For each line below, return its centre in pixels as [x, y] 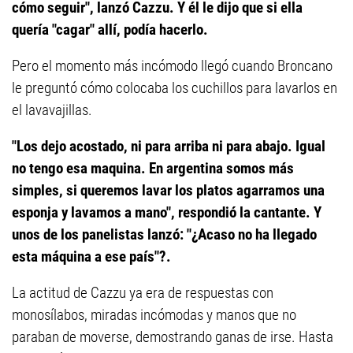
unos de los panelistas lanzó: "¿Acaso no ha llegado [164, 234]
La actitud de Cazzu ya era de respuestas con [143, 293]
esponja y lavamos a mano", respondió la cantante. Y [167, 212]
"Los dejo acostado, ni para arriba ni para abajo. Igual [169, 146]
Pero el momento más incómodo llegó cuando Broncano [172, 66]
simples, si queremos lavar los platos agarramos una [168, 190]
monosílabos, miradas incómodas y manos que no [154, 315]
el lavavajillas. [52, 110]
